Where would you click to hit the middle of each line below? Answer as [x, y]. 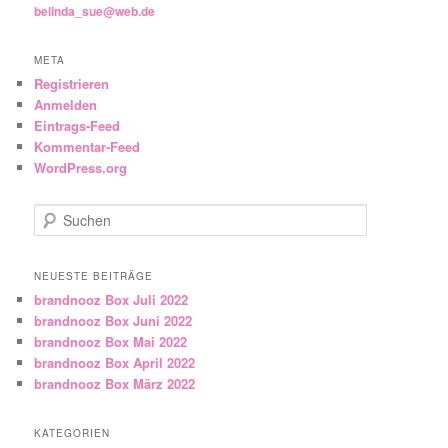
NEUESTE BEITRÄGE [94, 275]
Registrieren [72, 84]
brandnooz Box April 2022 [115, 362]
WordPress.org [81, 168]
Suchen [55, 214]
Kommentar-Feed [87, 147]
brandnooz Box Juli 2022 [111, 299]
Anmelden [66, 105]
